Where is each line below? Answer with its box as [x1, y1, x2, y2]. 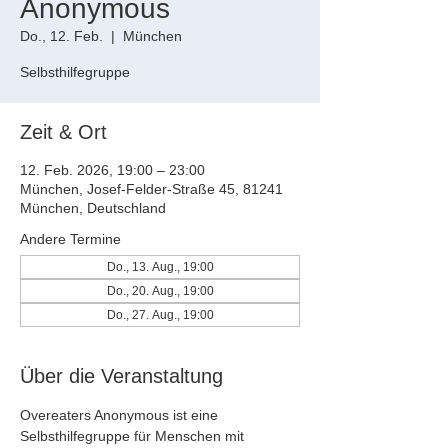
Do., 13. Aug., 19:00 [106, 260, 214, 274]
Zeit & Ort [20, 121, 107, 143]
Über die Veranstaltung [20, 365, 223, 387]
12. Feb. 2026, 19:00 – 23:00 [20, 162, 205, 178]
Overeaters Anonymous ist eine [20, 407, 222, 423]
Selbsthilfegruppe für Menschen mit [20, 428, 248, 444]
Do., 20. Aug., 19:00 [106, 284, 214, 298]
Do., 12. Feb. [20, 28, 103, 44]
